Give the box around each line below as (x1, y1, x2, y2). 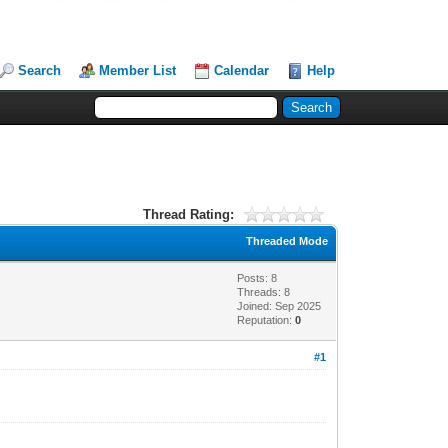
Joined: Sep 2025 (237, 299, 322, 312)
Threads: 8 (237, 285, 291, 298)
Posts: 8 (237, 271, 278, 284)
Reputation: (237, 313, 296, 326)
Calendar (214, 63, 270, 78)
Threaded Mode (246, 234, 329, 247)
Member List (99, 63, 177, 78)
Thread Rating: (142, 206, 234, 222)
